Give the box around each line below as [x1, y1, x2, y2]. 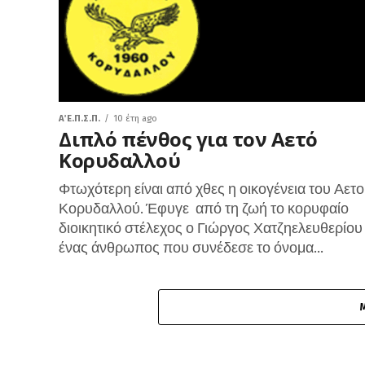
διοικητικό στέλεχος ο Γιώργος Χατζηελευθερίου [59, 218, 363, 237]
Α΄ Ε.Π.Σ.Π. [59, 113, 100, 124]
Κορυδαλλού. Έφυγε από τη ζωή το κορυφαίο [59, 199, 349, 218]
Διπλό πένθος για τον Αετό [59, 125, 318, 152]
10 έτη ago [113, 113, 157, 124]
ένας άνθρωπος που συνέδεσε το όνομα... [59, 238, 323, 257]
